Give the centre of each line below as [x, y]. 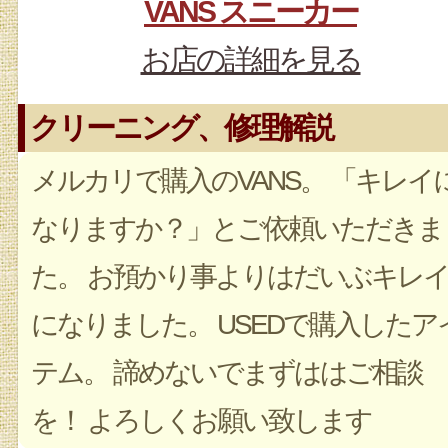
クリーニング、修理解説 [181, 127]
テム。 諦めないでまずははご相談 [226, 372]
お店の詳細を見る [250, 59]
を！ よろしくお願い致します [201, 420]
